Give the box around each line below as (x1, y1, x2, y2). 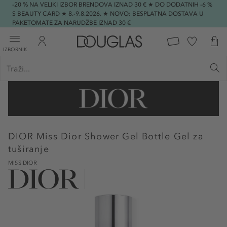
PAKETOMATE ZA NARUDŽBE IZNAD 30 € (12, 19, 131, 26)
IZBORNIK (3, 47, 27, 53)
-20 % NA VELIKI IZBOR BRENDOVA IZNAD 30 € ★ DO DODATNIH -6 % (12, 1, 212, 8)
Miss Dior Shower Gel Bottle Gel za (36, 131, 204, 142)
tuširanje (8, 143, 49, 155)
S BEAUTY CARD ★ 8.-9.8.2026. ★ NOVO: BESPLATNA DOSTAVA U (12, 10, 204, 17)
